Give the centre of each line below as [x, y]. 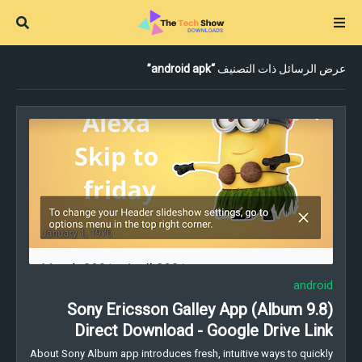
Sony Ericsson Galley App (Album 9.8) [200, 309]
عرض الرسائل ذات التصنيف [280, 69]
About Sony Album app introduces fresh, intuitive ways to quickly [181, 354]
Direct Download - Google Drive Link [204, 330]
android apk [181, 69]
